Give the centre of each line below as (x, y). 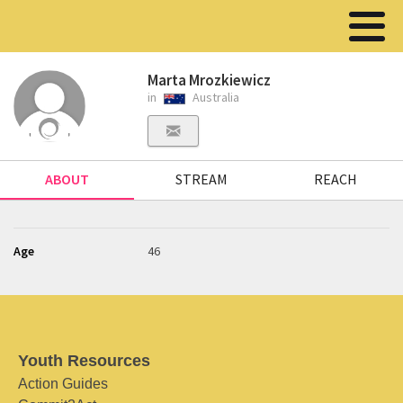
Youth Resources (84, 361)
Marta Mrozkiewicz (210, 80)
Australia (215, 97)
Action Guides (63, 384)
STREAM (201, 179)
